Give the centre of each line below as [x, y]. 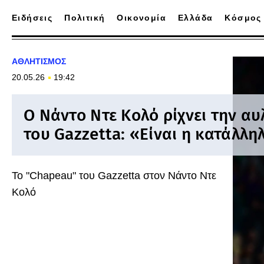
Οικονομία [142, 18]
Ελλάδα [196, 18]
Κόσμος [243, 18]
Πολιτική [85, 18]
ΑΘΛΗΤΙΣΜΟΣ [39, 61]
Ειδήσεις [32, 18]
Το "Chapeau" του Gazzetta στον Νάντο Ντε [114, 176]
